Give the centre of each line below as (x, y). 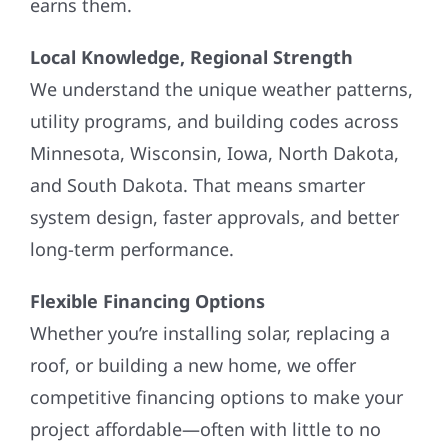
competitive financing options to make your (216, 386)
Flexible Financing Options (147, 290)
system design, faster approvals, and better (214, 206)
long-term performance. (131, 238)
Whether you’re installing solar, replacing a (209, 322)
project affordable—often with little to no (205, 418)
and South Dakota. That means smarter (197, 174)
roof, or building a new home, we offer (192, 354)
